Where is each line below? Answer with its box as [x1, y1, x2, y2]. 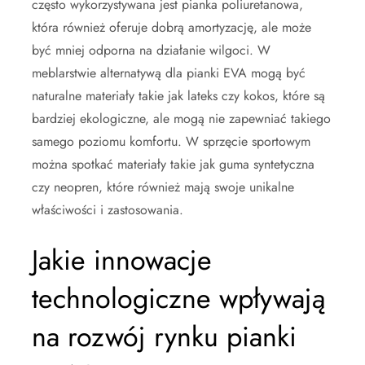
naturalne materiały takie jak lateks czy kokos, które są [32, 86, 325, 105]
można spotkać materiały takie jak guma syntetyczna [32, 154, 314, 174]
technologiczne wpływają [32, 278, 325, 319]
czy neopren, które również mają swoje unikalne [32, 177, 294, 196]
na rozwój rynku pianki [32, 316, 297, 357]
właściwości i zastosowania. [32, 200, 183, 219]
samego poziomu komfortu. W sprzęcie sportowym [32, 131, 310, 151]
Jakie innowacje [32, 240, 212, 280]
